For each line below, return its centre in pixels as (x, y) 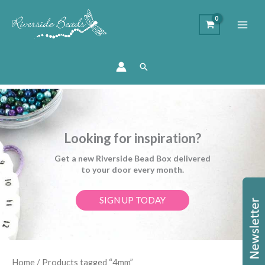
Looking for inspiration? (132, 138)
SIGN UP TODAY (132, 200)
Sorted (139, 258)
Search (154, 68)
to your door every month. (132, 169)
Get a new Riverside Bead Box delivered (132, 158)
